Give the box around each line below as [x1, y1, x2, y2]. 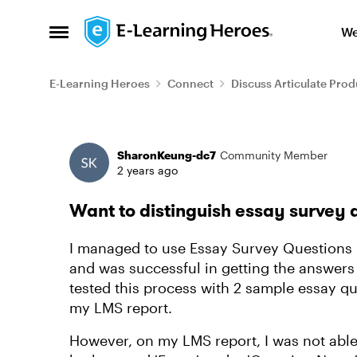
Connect [167, 76, 214, 90]
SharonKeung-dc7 [117, 148, 216, 162]
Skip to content [100, 20, 194, 35]
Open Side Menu [49, 28, 161, 45]
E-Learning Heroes [49, 76, 150, 90]
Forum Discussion [48, 122, 262, 155]
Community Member [220, 148, 328, 162]
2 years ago [117, 163, 178, 177]
